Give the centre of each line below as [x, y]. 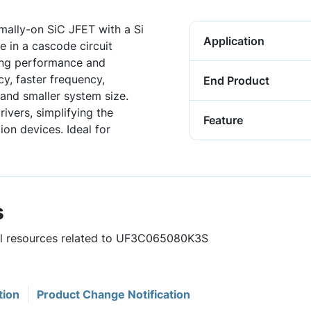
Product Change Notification [114, 294]
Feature [223, 120]
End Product [236, 81]
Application [234, 41]
